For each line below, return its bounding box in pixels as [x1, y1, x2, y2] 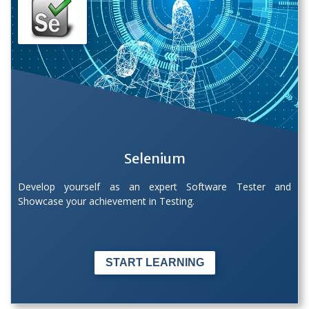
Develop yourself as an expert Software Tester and [18, 179, 291, 193]
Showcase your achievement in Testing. [18, 194, 195, 208]
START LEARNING [105, 257, 204, 269]
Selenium [123, 149, 186, 167]
